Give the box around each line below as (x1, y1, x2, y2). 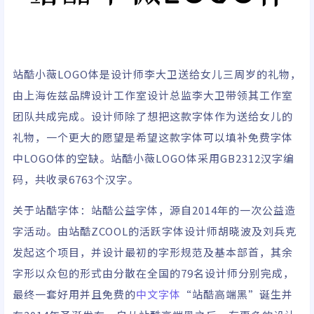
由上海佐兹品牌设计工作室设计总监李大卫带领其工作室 (13, 88, 293, 103)
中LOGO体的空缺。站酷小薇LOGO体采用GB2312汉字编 (13, 151, 294, 166)
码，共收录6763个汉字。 (13, 172, 139, 187)
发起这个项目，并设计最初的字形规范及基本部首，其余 (13, 245, 293, 260)
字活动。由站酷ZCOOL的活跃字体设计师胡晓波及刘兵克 (13, 224, 296, 239)
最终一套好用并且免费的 (13, 287, 136, 302)
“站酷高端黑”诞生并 (181, 287, 293, 302)
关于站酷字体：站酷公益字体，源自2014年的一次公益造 (13, 203, 296, 218)
